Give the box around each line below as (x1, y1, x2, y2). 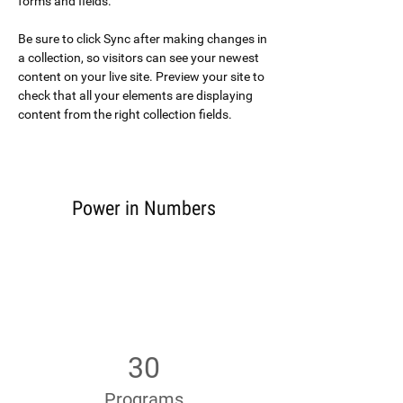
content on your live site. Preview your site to (18, 69, 267, 84)
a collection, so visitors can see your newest (18, 50, 262, 65)
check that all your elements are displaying (18, 88, 255, 103)
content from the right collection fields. (18, 107, 235, 121)
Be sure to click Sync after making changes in (18, 31, 270, 46)
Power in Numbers (72, 197, 216, 219)
